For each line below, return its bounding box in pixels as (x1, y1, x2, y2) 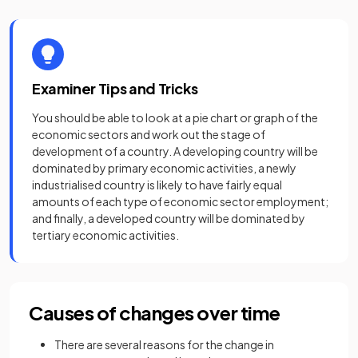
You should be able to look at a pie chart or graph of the (32, 109, 318, 125)
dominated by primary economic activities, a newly (32, 160, 296, 175)
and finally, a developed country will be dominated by (32, 210, 305, 225)
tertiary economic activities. (32, 227, 179, 242)
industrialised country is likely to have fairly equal (32, 177, 282, 192)
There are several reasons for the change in (54, 336, 274, 352)
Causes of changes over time (29, 300, 280, 324)
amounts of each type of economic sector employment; (32, 193, 328, 209)
